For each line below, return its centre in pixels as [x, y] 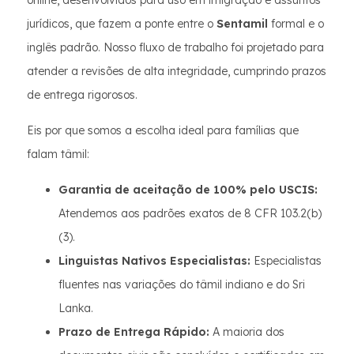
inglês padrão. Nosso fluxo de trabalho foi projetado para [175, 47]
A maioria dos [247, 332]
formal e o [296, 24]
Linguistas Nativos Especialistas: [154, 261]
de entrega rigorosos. [82, 95]
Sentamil [242, 24]
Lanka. [76, 308]
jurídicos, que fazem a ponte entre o [122, 24]
